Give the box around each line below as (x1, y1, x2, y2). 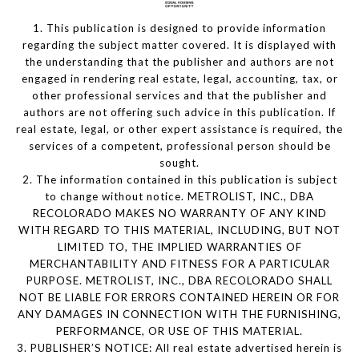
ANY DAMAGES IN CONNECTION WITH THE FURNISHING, (18, 307, 341, 321)
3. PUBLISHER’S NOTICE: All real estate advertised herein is (17, 341, 342, 354)
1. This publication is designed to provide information (33, 21, 326, 34)
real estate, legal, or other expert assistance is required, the (16, 122, 343, 135)
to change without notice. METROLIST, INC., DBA (45, 189, 314, 203)
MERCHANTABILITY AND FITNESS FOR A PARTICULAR (29, 256, 330, 270)
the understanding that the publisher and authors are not (25, 54, 334, 68)
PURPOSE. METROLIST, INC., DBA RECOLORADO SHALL (26, 273, 333, 287)
